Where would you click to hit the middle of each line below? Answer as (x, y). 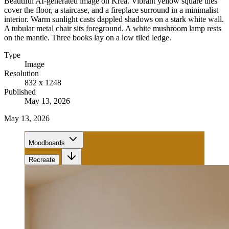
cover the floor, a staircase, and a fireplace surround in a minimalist (111, 10)
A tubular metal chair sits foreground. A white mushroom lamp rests (113, 28)
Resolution (21, 73)
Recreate (42, 159)
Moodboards (47, 143)
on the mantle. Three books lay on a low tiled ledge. (88, 37)
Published (20, 91)
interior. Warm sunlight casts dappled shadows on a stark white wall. (114, 19)
